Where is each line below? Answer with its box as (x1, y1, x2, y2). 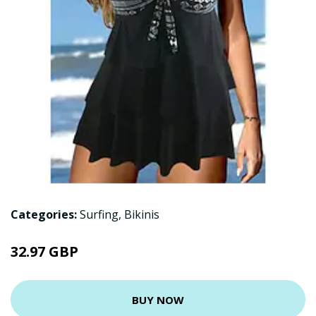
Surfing (80, 207, 119, 222)
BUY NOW (132, 292, 184, 307)
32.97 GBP (11, 242, 78, 261)
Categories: (11, 207, 77, 222)
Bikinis (124, 207, 159, 222)
